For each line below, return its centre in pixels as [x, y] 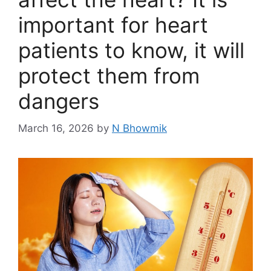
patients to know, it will [131, 51]
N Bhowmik [139, 128]
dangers [59, 101]
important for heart [113, 25]
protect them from [109, 76]
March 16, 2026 [56, 128]
